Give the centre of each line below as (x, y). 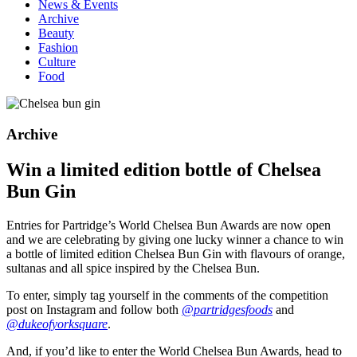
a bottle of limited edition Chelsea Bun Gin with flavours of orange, (176, 253)
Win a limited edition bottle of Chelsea (164, 169)
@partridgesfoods (227, 309)
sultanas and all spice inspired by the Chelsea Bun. (133, 268)
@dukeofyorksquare (57, 324)
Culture (57, 62)
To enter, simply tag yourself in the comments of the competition (167, 295)
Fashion (58, 47)
